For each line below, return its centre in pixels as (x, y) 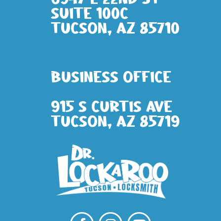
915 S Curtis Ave (111, 107)
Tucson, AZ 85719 (115, 122)
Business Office (111, 77)
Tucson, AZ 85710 (115, 28)
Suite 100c (89, 14)
